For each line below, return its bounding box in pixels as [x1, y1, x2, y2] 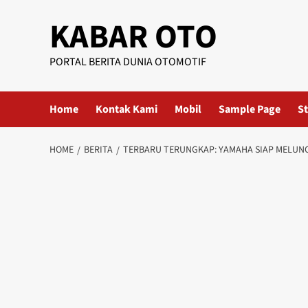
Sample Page [219, 102, 280, 117]
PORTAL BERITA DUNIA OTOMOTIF [49, 54, 206, 69]
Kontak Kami [96, 102, 157, 117]
